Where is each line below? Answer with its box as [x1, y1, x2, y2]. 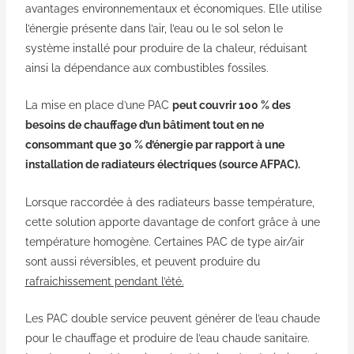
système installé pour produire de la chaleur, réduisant [24, 41, 307, 55]
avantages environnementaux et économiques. [24, 2, 269, 15]
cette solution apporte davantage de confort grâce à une [24, 215, 320, 228]
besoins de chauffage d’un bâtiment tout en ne [24, 119, 264, 132]
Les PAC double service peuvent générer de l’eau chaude [24, 312, 320, 326]
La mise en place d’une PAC [24, 99, 172, 112]
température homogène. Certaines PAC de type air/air [24, 235, 304, 248]
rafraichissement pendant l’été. [24, 274, 184, 288]
